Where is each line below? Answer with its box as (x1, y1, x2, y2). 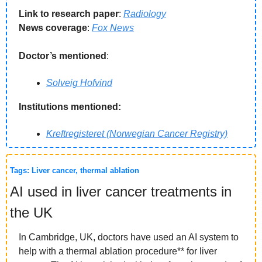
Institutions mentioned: (19, 102, 121, 112)
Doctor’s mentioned (19, 51, 106, 61)
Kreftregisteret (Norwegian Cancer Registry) (46, 129, 227, 139)
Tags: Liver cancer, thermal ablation (10, 166, 139, 175)
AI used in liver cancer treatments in (10, 184, 232, 200)
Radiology (123, 9, 166, 19)
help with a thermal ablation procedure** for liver (19, 246, 217, 257)
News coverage (19, 23, 87, 33)
